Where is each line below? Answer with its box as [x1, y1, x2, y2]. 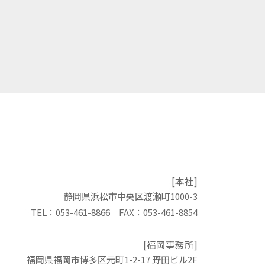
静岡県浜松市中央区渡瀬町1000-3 [64, 190, 198, 202]
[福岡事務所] [143, 238, 198, 251]
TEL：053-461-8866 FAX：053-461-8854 [31, 206, 198, 218]
